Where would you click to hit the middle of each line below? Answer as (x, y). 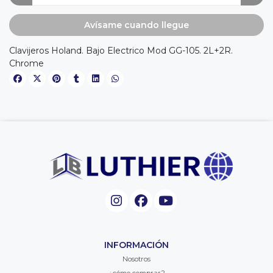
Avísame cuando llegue (136, 25)
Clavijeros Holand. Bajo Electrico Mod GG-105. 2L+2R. (121, 50)
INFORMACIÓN (136, 245)
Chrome (27, 63)
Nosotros (136, 259)
